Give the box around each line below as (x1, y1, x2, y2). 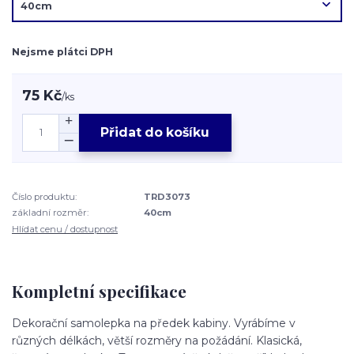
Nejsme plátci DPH (12, 45, 113, 58)
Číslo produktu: (12, 191, 77, 202)
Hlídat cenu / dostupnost (12, 223, 118, 235)
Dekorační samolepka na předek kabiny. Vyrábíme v (12, 316, 296, 331)
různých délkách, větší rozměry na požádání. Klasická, (12, 333, 302, 348)
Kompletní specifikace (12, 279, 186, 302)
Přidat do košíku (100, 125, 210, 141)
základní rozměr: (12, 207, 88, 219)
